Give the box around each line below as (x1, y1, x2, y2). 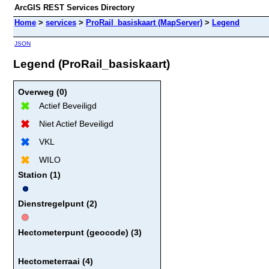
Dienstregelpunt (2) (18, 198, 97, 208)
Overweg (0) (18, 86, 67, 97)
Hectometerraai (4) (18, 256, 93, 266)
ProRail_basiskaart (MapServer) (86, 18, 202, 27)
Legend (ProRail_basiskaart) (13, 57, 170, 70)
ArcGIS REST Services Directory (14, 3, 134, 12)
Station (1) (18, 169, 61, 180)
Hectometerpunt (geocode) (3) (18, 227, 142, 237)
